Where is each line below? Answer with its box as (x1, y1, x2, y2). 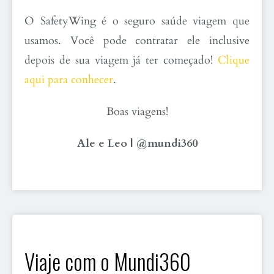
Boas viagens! (106, 104, 168, 120)
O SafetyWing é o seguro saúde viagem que (24, 13, 250, 29)
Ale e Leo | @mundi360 (76, 136, 198, 152)
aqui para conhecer (24, 72, 113, 88)
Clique (218, 53, 250, 68)
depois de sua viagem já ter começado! (24, 53, 218, 68)
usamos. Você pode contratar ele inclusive (24, 33, 250, 49)
